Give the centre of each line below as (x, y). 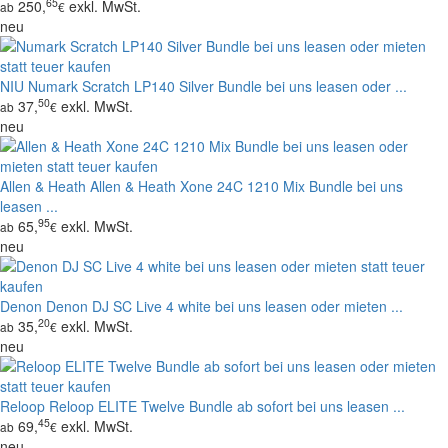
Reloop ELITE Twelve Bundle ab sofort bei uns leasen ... (227, 405)
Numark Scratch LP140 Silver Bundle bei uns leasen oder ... (217, 85)
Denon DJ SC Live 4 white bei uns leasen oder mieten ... (224, 305)
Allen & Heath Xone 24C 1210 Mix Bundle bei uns (246, 185)
